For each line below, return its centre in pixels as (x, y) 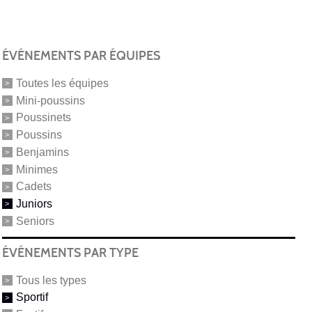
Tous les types (51, 280)
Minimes (37, 169)
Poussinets (43, 118)
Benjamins (42, 152)
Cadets (33, 187)
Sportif (32, 297)
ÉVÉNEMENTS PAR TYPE (70, 252)
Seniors (35, 221)
